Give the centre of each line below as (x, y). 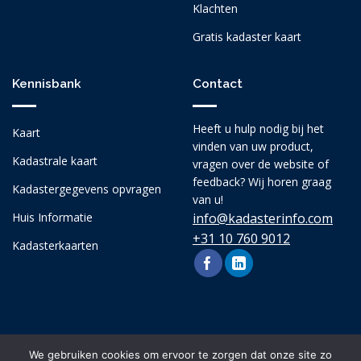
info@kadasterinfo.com (263, 219)
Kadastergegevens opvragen (87, 189)
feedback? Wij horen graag (262, 182)
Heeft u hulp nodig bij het (258, 129)
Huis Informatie (52, 217)
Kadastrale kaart (55, 160)
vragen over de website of (261, 164)
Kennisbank (46, 84)
